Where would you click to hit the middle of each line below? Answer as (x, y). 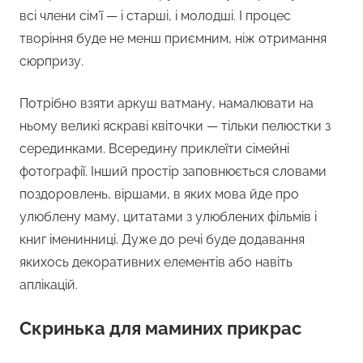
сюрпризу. (51, 62)
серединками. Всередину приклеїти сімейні (154, 149)
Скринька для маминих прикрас (160, 329)
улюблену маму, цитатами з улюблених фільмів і (168, 217)
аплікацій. (49, 285)
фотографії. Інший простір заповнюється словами (173, 172)
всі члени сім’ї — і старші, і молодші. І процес (155, 16)
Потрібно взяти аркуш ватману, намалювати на (167, 104)
